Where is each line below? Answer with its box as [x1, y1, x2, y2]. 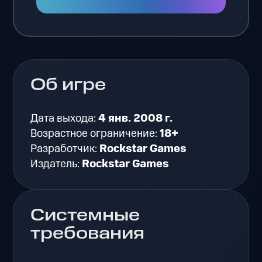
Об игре [30, 73, 106, 97]
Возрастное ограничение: [30, 126, 160, 142]
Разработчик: [30, 141, 100, 157]
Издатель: [30, 156, 82, 173]
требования [30, 222, 145, 246]
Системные [30, 204, 140, 227]
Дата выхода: [30, 111, 99, 127]
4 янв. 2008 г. [98, 111, 173, 127]
